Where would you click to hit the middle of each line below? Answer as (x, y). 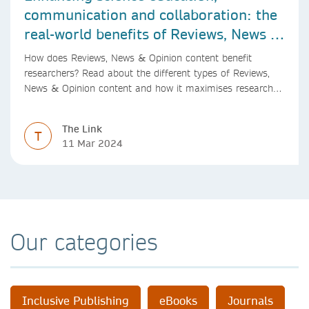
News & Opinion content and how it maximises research (149, 88)
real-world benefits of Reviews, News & (153, 33)
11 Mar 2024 (92, 143)
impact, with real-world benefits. (95, 103)
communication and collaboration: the (151, 14)
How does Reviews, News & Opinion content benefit (138, 58)
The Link (82, 129)
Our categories (84, 241)
